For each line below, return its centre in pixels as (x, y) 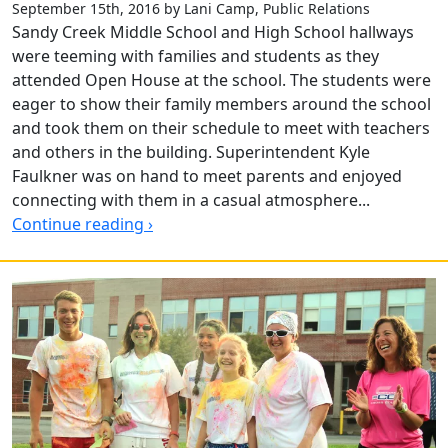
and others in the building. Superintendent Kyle (191, 151)
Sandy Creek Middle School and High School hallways (213, 31)
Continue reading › (82, 223)
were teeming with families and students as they (195, 55)
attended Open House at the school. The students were (221, 79)
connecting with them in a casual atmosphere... (191, 199)
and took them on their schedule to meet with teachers (221, 127)
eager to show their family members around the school (221, 103)
